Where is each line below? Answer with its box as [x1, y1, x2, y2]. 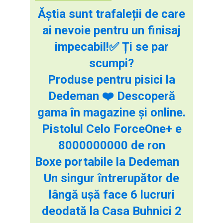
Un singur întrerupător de [44, 171, 179, 185]
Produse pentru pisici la [48, 72, 175, 87]
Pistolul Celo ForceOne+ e [41, 121, 182, 136]
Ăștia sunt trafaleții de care [38, 6, 185, 21]
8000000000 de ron [58, 138, 165, 152]
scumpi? [89, 56, 134, 70]
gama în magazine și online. [37, 105, 186, 119]
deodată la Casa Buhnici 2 [41, 204, 182, 218]
